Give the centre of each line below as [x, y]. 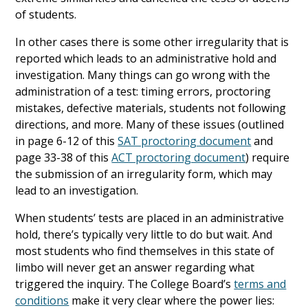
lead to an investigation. [77, 191]
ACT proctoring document [179, 158]
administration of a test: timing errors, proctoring [143, 92]
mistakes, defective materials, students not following [151, 108]
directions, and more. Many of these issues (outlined [150, 125]
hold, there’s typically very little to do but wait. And [144, 235]
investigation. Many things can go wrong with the [143, 75]
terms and [260, 284]
